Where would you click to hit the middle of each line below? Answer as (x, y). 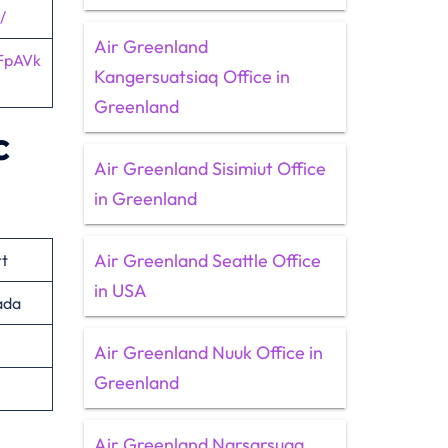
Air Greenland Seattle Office (207, 260)
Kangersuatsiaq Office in (191, 76)
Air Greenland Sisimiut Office (209, 168)
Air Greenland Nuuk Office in (208, 352)
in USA (120, 290)
